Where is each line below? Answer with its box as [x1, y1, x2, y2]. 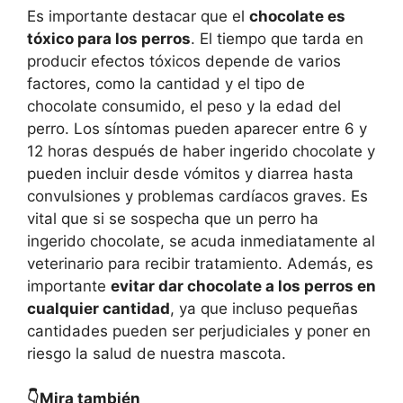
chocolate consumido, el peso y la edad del [27, 96, 341, 115]
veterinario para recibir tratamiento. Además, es [27, 254, 373, 273]
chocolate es [249, 6, 345, 25]
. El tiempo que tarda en [191, 29, 363, 48]
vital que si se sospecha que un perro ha [27, 209, 318, 228]
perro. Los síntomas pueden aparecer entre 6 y [27, 119, 367, 138]
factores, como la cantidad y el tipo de [27, 74, 305, 93]
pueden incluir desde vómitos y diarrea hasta [27, 164, 354, 183]
